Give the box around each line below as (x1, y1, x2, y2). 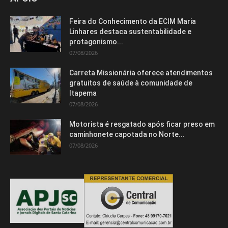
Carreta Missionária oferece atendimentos (69, 68, 213, 77)
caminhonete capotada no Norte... (69, 130, 185, 138)
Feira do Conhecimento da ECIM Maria (69, 17, 196, 25)
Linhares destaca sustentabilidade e (69, 27, 191, 36)
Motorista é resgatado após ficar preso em (69, 120, 215, 128)
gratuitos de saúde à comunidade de (69, 78, 192, 87)
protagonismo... (69, 37, 123, 46)
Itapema (69, 89, 97, 97)
